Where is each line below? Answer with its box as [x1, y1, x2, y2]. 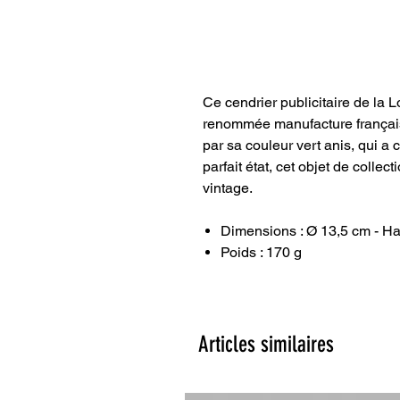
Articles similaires [198, 331, 334, 357]
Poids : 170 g [221, 244, 302, 261]
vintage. [203, 179, 253, 196]
